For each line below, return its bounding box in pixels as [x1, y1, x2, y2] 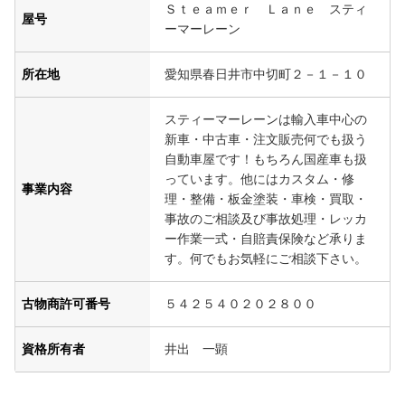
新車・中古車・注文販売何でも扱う [165, 132, 367, 146]
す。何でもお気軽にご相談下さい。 [165, 251, 367, 266]
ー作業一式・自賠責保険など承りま [165, 231, 367, 246]
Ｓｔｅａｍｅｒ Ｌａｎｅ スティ [165, 2, 367, 16]
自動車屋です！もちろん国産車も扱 [165, 152, 367, 166]
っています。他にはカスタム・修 [165, 172, 354, 186]
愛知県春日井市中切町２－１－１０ [165, 67, 367, 81]
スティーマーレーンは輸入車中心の [165, 112, 367, 127]
